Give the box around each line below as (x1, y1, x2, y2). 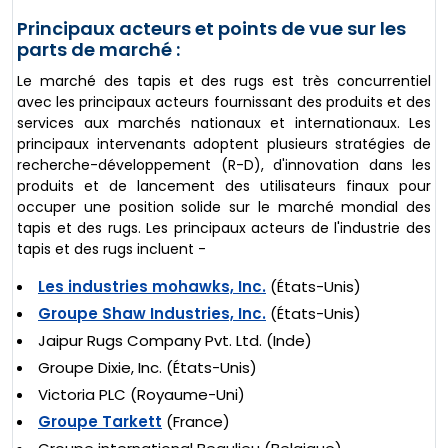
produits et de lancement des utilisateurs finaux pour (17, 175, 431, 196)
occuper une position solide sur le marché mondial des (17, 196, 431, 217)
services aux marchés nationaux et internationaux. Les (17, 112, 431, 133)
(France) (162, 410, 230, 432)
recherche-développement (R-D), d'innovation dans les (17, 154, 431, 175)
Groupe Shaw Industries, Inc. (38, 302, 266, 324)
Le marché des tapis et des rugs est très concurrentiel (17, 70, 431, 91)
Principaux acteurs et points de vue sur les (17, 15, 406, 41)
